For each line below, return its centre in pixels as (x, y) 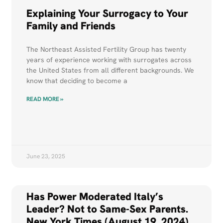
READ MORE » (45, 99)
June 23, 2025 (46, 157)
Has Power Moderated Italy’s (95, 197)
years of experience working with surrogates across (109, 59)
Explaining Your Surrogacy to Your (108, 13)
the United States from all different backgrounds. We (111, 70)
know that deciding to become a (77, 80)
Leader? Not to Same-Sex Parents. (108, 209)
